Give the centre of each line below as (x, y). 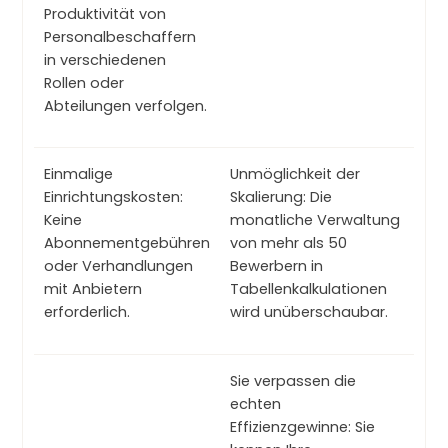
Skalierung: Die (281, 197)
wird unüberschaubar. (309, 312)
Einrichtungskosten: (113, 197)
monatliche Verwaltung (315, 220)
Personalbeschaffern (120, 36)
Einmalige (78, 174)
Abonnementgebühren (127, 243)
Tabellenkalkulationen (308, 289)
